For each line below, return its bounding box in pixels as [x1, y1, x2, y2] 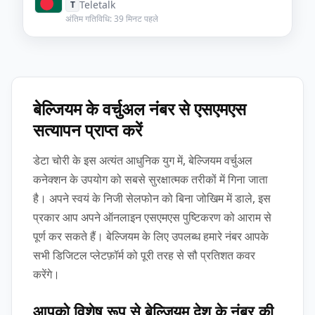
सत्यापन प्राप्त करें [33, 117, 142, 141]
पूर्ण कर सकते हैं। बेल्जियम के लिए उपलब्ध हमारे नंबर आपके [33, 228, 269, 244]
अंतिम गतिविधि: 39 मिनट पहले [65, 12, 158, 25]
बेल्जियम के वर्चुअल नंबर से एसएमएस [33, 96, 246, 120]
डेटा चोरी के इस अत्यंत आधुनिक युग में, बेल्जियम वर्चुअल [33, 152, 252, 168]
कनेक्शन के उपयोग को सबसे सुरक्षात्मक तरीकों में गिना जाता [33, 171, 268, 187]
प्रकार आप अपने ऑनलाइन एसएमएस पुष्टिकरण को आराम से [33, 209, 271, 225]
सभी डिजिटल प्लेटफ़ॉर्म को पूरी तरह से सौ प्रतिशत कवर [33, 247, 255, 263]
